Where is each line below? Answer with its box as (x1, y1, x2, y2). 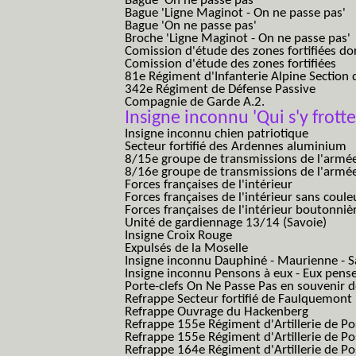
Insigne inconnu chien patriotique (125, 127, 308, 141)
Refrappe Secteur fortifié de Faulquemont (125, 292, 352, 306)
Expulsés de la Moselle (125, 242, 248, 255)
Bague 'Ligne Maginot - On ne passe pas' (125, 6, 346, 20)
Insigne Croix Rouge (125, 229, 232, 242)
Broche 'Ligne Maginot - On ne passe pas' (125, 32, 350, 45)
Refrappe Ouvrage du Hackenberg (125, 305, 308, 319)
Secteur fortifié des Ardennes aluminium (125, 140, 346, 153)
